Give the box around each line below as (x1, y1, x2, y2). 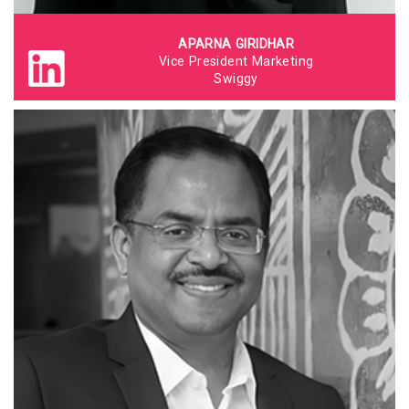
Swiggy (214, 71, 258, 86)
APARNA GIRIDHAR (178, 37, 295, 51)
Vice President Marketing (158, 54, 314, 68)
